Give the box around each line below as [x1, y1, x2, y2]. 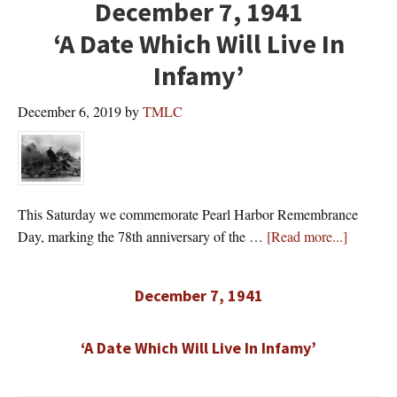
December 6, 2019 [18, 102, 121, 121]
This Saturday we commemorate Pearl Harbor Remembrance [18, 205, 358, 224]
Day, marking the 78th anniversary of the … [18, 227, 267, 246]
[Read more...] [267, 227, 347, 246]
